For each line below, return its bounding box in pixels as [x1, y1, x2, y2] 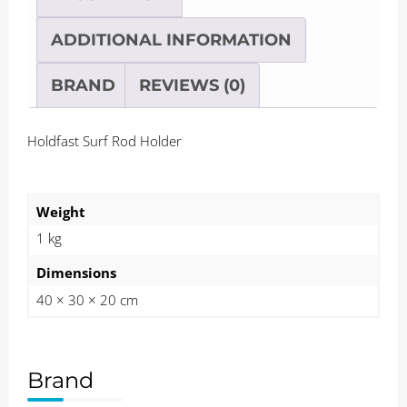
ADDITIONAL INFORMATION [51, 30, 292, 50]
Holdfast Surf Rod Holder [27, 132, 182, 151]
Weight [35, 202, 85, 221]
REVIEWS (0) [139, 75, 245, 95]
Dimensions [35, 263, 116, 283]
